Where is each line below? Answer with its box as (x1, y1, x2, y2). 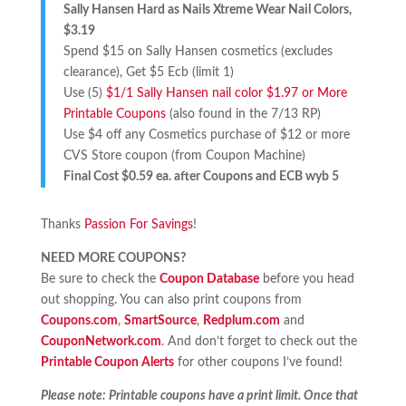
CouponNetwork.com (40, 335, 161, 349)
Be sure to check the (40, 273, 159, 286)
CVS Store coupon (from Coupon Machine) (63, 150, 305, 163)
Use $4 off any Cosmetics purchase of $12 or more (63, 129, 350, 142)
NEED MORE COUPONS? (40, 252, 186, 266)
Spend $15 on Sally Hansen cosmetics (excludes (63, 45, 333, 59)
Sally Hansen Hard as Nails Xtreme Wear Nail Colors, (63, 4, 352, 17)
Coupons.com (40, 314, 118, 328)
